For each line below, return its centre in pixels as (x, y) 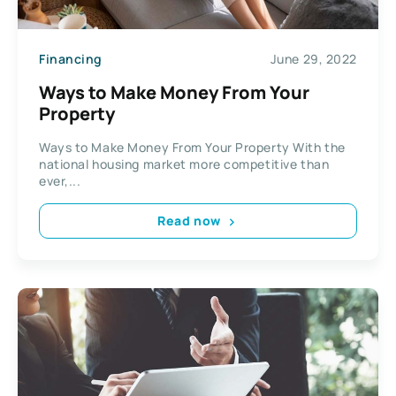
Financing (71, 59)
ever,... (60, 180)
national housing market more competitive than (184, 164)
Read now (189, 221)
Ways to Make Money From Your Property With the (192, 147)
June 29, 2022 (313, 59)
